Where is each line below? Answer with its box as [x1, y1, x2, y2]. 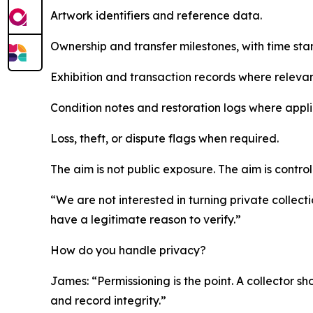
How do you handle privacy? [50, 243, 206, 258]
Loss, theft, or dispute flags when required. [50, 131, 279, 146]
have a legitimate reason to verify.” [50, 212, 241, 227]
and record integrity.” [50, 293, 166, 308]
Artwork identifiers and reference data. [50, 8, 262, 23]
